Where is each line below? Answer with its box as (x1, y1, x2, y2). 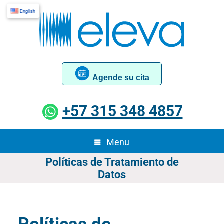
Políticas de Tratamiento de (45, 156, 179, 168)
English (20, 8, 36, 14)
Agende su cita (92, 73, 149, 82)
